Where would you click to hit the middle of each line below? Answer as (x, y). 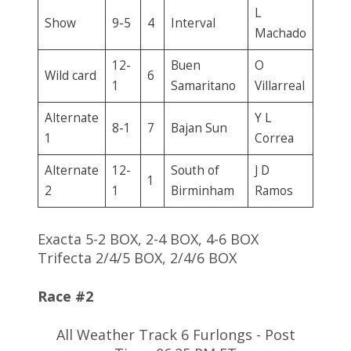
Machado (280, 33)
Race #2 (65, 296)
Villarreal (279, 85)
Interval (193, 23)
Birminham (202, 190)
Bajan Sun (199, 128)
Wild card (70, 75)
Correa (274, 138)
